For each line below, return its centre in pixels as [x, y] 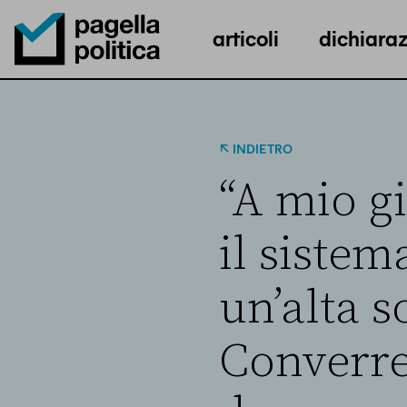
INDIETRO [262, 149]
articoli [246, 37]
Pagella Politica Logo [83, 81]
